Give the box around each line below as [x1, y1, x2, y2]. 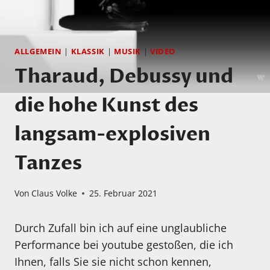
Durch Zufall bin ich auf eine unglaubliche [14, 221, 227, 236]
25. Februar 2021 [89, 187, 158, 199]
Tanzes [14, 149, 82, 177]
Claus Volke [31, 187, 78, 199]
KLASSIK [71, 46, 105, 57]
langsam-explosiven [14, 121, 210, 148]
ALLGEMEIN [14, 46, 62, 57]
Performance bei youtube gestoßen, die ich [14, 237, 233, 253]
